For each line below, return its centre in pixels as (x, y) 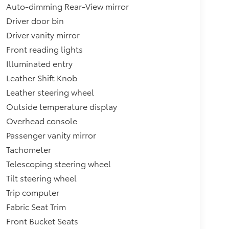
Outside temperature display (61, 106)
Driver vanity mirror (43, 34)
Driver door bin (35, 20)
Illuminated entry (39, 63)
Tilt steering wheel (41, 177)
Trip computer (32, 192)
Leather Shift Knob (41, 77)
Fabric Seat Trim (36, 206)
